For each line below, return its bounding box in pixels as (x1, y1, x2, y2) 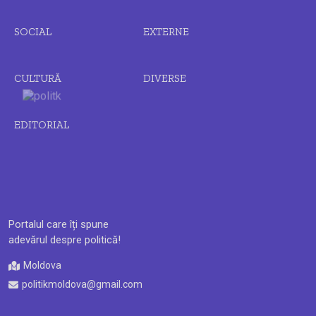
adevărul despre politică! (8, 233, 121, 247)
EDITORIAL (14, 119, 69, 132)
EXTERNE (142, 25, 189, 39)
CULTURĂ (14, 72, 61, 85)
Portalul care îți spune (8, 218, 109, 231)
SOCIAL (14, 25, 51, 39)
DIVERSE (142, 72, 186, 85)
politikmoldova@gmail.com (22, 279, 142, 291)
